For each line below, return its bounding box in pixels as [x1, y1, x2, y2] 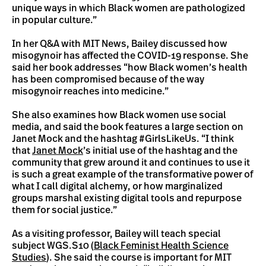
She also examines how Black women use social [12, 110, 226, 120]
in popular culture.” [12, 15, 97, 25]
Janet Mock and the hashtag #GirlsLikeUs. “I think [12, 134, 234, 144]
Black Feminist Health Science [94, 241, 229, 251]
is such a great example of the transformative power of [12, 170, 254, 179]
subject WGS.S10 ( [12, 241, 94, 251]
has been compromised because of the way [12, 75, 204, 84]
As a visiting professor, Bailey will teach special [12, 229, 221, 239]
